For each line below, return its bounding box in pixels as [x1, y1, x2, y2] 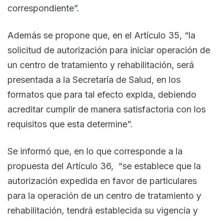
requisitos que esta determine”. [7, 118, 133, 129]
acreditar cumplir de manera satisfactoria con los [7, 104, 206, 114]
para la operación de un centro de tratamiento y [7, 190, 201, 201]
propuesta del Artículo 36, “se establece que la [7, 160, 201, 171]
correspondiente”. [7, 2, 79, 13]
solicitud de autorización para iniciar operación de [7, 44, 210, 55]
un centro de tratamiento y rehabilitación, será [7, 59, 194, 70]
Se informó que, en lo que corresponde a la [7, 146, 183, 156]
